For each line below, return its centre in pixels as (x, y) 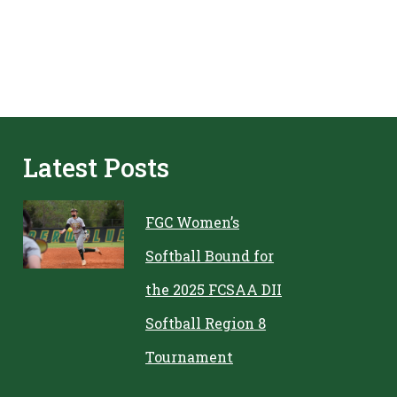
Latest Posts (96, 167)
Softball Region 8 (206, 323)
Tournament (190, 357)
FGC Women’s (193, 222)
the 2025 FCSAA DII (214, 289)
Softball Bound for (210, 256)
